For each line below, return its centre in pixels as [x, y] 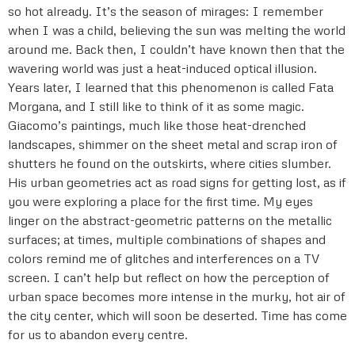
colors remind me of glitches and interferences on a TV [164, 258]
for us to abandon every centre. [98, 334]
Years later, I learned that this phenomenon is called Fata [171, 87]
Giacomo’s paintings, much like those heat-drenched [157, 125]
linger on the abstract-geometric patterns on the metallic [170, 220]
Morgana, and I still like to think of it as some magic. [156, 106]
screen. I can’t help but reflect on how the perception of [169, 277]
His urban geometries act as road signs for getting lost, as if [177, 182]
